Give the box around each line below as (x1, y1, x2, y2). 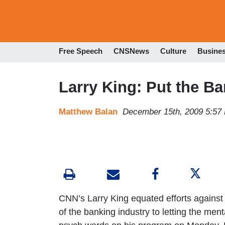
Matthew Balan (59, 106, 118, 117)
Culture (160, 47, 186, 56)
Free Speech (59, 47, 102, 56)
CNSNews (114, 47, 149, 56)
